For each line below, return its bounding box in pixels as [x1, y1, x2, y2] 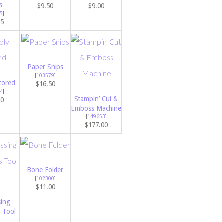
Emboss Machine [71, 104, 121, 112]
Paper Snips [27, 63, 63, 71]
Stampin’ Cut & [74, 95, 118, 103]
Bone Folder [27, 166, 63, 174]
